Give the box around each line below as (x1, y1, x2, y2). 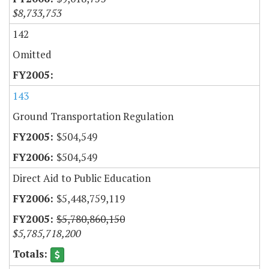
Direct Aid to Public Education (13, 171, 151, 186)
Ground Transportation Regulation (13, 109, 174, 124)
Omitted (13, 47, 52, 62)
